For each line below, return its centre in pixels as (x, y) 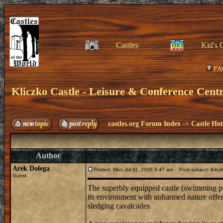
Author (48, 156)
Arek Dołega (31, 168)
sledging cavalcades (119, 206)
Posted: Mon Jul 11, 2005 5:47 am (133, 169)
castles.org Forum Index (144, 124)
